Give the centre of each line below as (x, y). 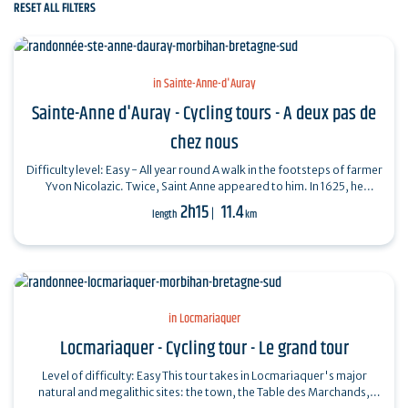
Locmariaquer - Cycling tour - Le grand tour (204, 349)
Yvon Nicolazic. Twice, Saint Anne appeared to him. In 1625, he (204, 186)
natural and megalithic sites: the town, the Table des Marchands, (204, 393)
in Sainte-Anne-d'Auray (204, 83)
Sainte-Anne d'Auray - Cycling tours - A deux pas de (204, 113)
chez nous (204, 143)
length (165, 214)
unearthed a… (204, 202)
